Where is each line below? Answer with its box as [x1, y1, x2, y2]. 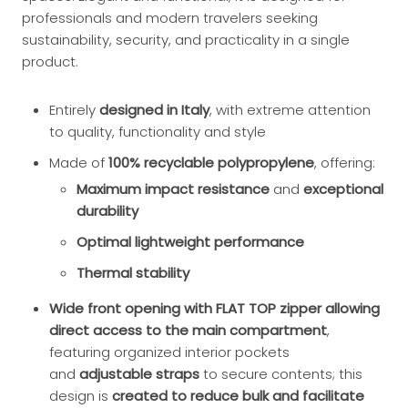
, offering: [314, 153, 375, 172]
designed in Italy [99, 100, 209, 119]
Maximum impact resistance [76, 179, 270, 199]
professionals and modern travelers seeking [22, 8, 318, 27]
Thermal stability [76, 263, 189, 282]
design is [49, 386, 108, 405]
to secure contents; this [203, 364, 362, 383]
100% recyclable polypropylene [108, 153, 314, 172]
